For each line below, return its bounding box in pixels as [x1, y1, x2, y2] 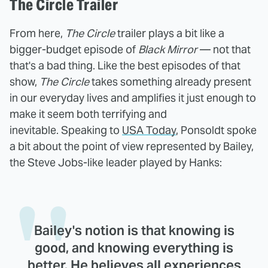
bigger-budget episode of [10, 42, 138, 56]
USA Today [122, 123, 176, 137]
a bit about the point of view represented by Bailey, [10, 139, 254, 153]
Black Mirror [138, 42, 197, 56]
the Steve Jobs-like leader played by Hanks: [10, 155, 222, 169]
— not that [197, 42, 251, 56]
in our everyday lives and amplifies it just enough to [10, 90, 256, 105]
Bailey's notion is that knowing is [33, 221, 234, 239]
